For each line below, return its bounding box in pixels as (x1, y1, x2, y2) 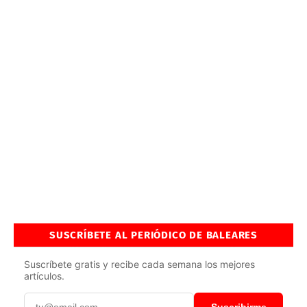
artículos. (24, 270, 64, 282)
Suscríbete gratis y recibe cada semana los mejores (24, 258, 255, 271)
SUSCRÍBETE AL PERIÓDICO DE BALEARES (49, 229, 258, 242)
